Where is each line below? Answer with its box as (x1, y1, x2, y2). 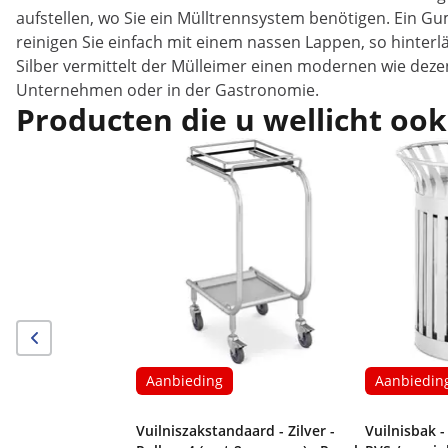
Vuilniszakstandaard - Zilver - (136, 421, 335, 440)
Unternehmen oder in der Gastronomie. (16, 79, 319, 101)
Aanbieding (146, 371, 223, 390)
